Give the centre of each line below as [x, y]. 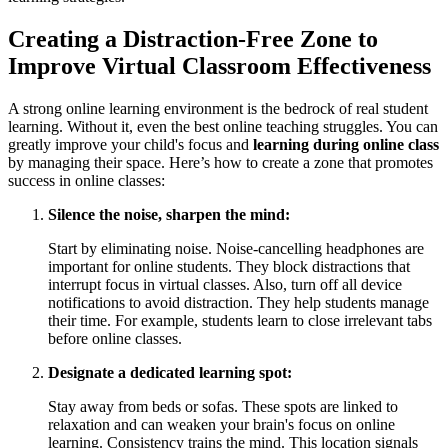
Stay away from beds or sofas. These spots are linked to [223, 407]
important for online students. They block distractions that [229, 267]
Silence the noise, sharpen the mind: [169, 215]
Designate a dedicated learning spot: [170, 373]
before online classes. [115, 339]
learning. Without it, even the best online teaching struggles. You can [223, 127]
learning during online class [346, 145]
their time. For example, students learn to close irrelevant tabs [240, 321]
